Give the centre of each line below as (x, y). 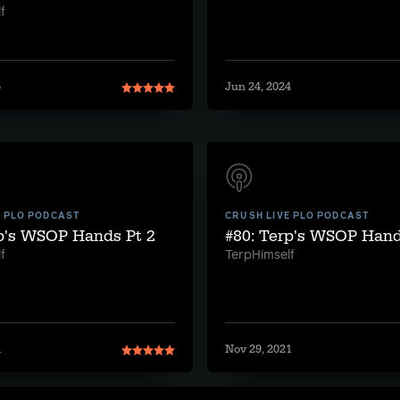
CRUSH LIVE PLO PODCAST (298, 216)
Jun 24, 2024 (258, 87)
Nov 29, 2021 (258, 349)
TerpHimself (260, 255)
